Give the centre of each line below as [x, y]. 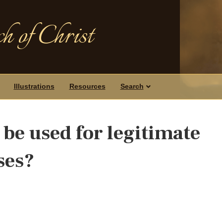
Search [132, 86]
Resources [87, 86]
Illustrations [34, 86]
